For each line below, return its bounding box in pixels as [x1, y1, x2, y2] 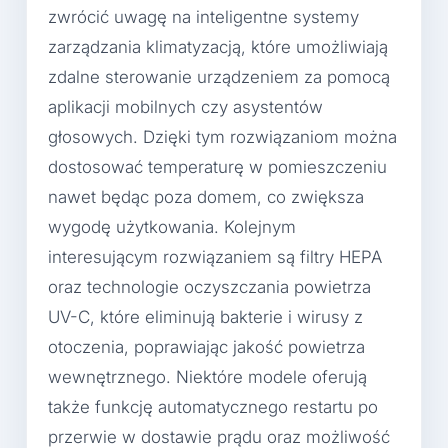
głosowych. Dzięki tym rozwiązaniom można [48, 126, 397, 147]
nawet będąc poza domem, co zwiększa [48, 186, 364, 207]
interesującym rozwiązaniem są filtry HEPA [48, 246, 382, 267]
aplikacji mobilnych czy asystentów [48, 96, 323, 117]
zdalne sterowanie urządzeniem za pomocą [48, 66, 390, 87]
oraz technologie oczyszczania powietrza [48, 276, 371, 297]
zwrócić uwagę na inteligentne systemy [48, 6, 359, 27]
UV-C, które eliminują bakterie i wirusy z [48, 306, 363, 327]
